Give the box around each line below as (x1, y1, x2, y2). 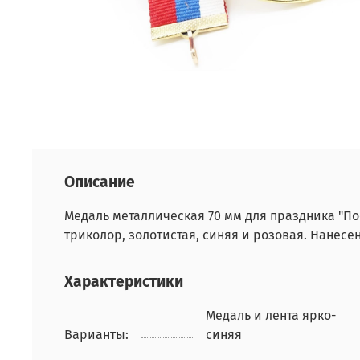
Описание (64, 172, 135, 191)
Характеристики (64, 272, 183, 291)
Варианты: (64, 326, 129, 342)
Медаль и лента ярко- (206, 307, 337, 323)
